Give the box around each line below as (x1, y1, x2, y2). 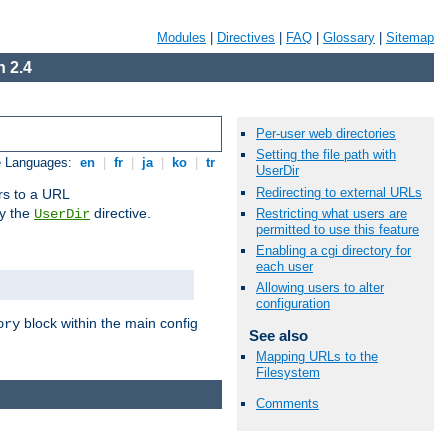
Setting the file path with (256, 147, 396, 163)
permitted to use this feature (256, 221, 419, 237)
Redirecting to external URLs (256, 184, 422, 200)
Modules (157, 30, 206, 45)
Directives (217, 30, 275, 45)
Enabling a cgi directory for (256, 242, 411, 258)
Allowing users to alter (256, 280, 384, 296)
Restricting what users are (256, 205, 407, 221)
